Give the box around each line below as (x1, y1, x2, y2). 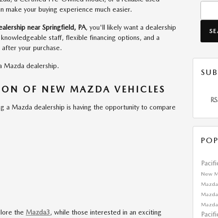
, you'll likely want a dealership (86, 23, 176, 31)
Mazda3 (26, 208, 50, 216)
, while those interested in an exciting (50, 208, 162, 216)
